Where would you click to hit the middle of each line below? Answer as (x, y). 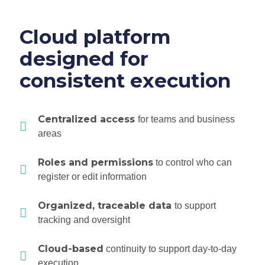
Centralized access (88, 119)
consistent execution (125, 81)
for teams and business (187, 119)
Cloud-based (71, 249)
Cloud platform (95, 37)
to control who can (193, 163)
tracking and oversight (84, 220)
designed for (84, 59)
